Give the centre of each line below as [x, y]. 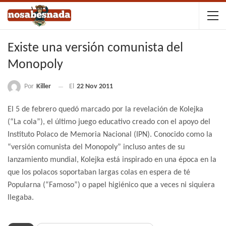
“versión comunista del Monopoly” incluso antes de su [96, 148]
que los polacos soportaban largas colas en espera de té [99, 173]
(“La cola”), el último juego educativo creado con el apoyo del [109, 122]
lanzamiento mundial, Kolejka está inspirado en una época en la [112, 160]
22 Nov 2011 [95, 87]
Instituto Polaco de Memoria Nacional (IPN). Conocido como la [110, 135]
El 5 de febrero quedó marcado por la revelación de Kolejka [105, 110]
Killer [44, 87]
